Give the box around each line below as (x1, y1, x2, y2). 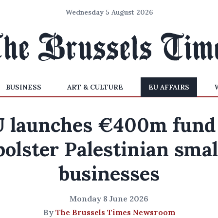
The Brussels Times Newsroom (55, 207, 175, 217)
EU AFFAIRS (148, 83, 189, 91)
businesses (58, 161, 160, 186)
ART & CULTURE (67, 83, 123, 91)
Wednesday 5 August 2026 (65, 8, 153, 17)
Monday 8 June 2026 (70, 194, 148, 203)
